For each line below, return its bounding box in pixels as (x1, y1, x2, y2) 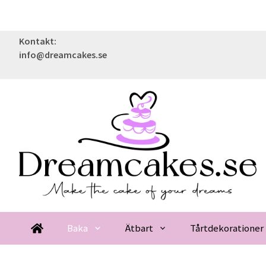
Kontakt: (19, 35, 56, 47)
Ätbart (125, 221, 153, 235)
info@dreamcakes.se (19, 49, 107, 61)
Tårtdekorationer (190, 221, 264, 235)
